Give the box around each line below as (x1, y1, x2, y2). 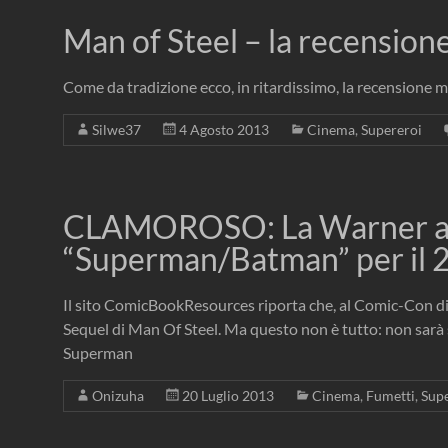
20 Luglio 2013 (182, 387, 274, 405)
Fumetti (366, 387, 415, 405)
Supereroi (361, 121, 422, 139)
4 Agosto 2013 (179, 121, 269, 139)
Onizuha (92, 387, 144, 405)
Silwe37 (92, 121, 141, 139)
